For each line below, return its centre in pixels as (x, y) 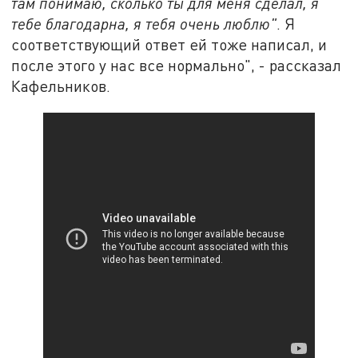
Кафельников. (61, 86)
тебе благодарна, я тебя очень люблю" (144, 24)
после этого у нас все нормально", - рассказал (177, 66)
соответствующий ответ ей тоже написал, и (169, 45)
